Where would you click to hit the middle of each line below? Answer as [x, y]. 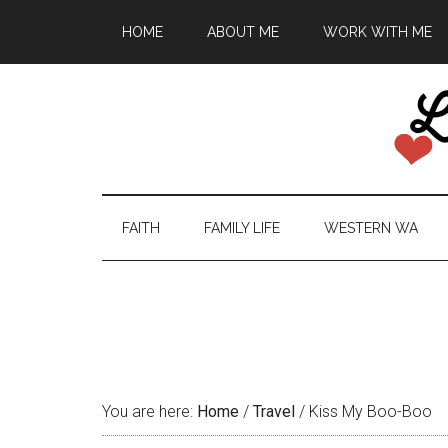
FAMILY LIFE [242, 228]
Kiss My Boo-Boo [368, 411]
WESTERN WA [371, 228]
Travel [274, 411]
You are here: [149, 411]
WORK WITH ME [377, 32]
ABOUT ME [243, 32]
